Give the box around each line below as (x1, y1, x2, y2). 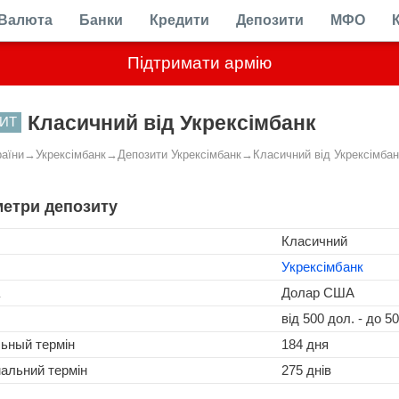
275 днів (281, 362, 331, 378)
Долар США (281, 285, 354, 300)
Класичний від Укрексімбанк (28, 111, 316, 134)
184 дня (281, 337, 329, 352)
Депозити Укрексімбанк (118, 148, 241, 161)
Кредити (150, 12, 209, 28)
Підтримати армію (127, 53, 272, 72)
